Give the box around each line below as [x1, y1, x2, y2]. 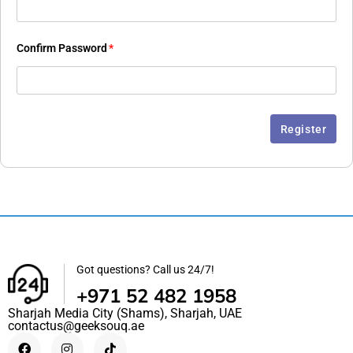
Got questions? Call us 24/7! [76, 263, 214, 277]
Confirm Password [17, 42, 107, 55]
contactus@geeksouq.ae [8, 318, 144, 334]
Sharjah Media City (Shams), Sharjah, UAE [8, 306, 242, 321]
